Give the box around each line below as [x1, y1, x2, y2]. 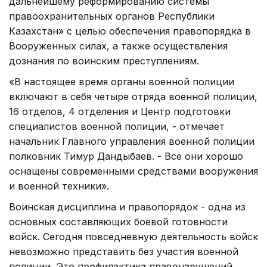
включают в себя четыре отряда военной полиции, [9, 90, 257, 103]
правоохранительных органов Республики [9, 10, 215, 22]
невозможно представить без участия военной [9, 245, 238, 257]
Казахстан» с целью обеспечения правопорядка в [9, 24, 251, 37]
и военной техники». [9, 179, 109, 192]
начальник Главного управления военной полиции [9, 135, 254, 147]
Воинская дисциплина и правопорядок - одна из [9, 200, 246, 213]
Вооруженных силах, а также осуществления [9, 39, 228, 52]
